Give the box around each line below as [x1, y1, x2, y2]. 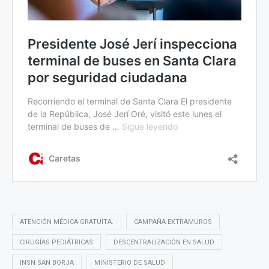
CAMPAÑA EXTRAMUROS [134, 218, 212, 226]
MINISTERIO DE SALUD [94, 259, 165, 267]
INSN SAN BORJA [20, 259, 74, 267]
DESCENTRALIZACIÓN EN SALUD [113, 238, 214, 246]
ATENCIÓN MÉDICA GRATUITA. [20, 218, 113, 226]
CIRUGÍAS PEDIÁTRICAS [20, 238, 93, 246]
